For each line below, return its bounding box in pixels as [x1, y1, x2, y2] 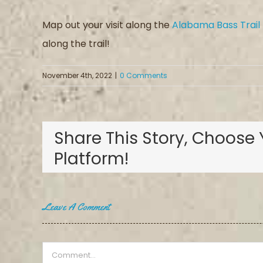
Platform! [54, 147, 129, 171]
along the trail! [42, 37, 110, 51]
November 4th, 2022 [42, 70, 112, 81]
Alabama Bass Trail [172, 18, 260, 32]
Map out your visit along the [42, 18, 172, 32]
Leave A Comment [42, 200, 110, 213]
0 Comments [120, 70, 167, 81]
